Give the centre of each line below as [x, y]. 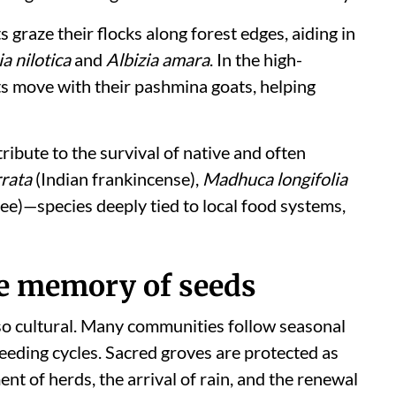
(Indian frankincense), [117, 179]
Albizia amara [158, 59]
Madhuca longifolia [275, 179]
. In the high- [256, 59]
